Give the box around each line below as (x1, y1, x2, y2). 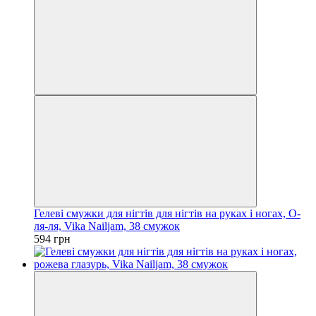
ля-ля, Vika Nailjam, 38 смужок (34, 219, 180, 232)
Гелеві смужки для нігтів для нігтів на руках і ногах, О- (34, 207, 300, 219)
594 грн (34, 232, 71, 245)
